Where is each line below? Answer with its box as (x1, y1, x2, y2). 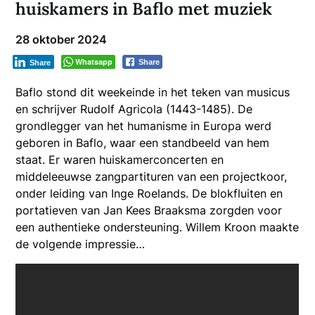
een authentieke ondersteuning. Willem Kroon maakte (15, 219, 300, 234)
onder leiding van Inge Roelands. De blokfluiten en (15, 186, 283, 200)
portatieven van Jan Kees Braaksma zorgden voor (15, 202, 283, 217)
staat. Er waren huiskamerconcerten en (15, 152, 224, 167)
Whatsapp (75, 56, 113, 67)
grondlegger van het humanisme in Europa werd (15, 118, 272, 133)
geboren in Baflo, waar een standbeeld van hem (15, 135, 270, 150)
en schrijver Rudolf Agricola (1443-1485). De (15, 101, 253, 116)
